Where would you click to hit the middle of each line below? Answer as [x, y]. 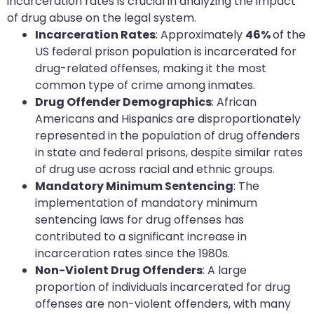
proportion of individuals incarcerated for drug [163, 287]
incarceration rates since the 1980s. [132, 254]
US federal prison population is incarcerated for [166, 52]
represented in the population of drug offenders [168, 136]
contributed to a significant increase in [141, 237]
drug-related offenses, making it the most [151, 69]
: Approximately [200, 35]
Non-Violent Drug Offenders [119, 271]
